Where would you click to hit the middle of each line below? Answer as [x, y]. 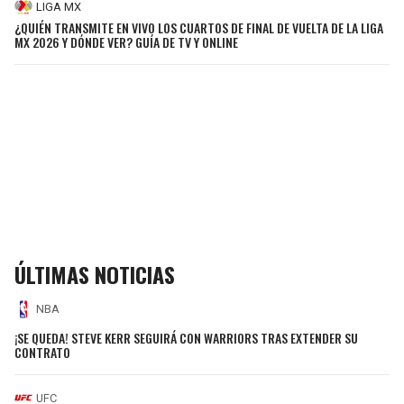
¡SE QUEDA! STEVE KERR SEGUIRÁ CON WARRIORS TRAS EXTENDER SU [186, 338]
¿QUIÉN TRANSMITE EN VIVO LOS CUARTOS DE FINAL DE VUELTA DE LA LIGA [199, 27]
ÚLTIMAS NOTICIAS [95, 274]
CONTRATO [42, 353]
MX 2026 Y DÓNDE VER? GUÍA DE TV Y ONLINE [126, 41]
